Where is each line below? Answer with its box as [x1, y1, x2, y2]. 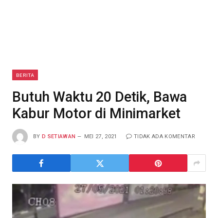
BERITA [16, 72, 34, 78]
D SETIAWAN [42, 133, 76, 140]
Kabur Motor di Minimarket [12, 105, 181, 122]
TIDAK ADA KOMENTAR [133, 133, 195, 140]
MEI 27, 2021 [84, 133, 117, 140]
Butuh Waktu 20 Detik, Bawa [12, 89, 187, 105]
